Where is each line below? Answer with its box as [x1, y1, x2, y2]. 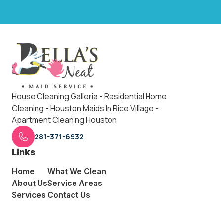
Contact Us [47, 190, 90, 200]
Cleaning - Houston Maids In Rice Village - [12, 103, 159, 114]
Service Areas [47, 178, 102, 188]
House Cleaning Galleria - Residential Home [12, 91, 167, 102]
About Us [12, 178, 47, 188]
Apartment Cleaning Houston [12, 114, 117, 126]
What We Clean [47, 166, 106, 177]
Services [12, 190, 46, 200]
